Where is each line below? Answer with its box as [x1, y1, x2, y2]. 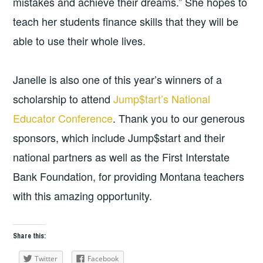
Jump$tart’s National [113, 90, 211, 106]
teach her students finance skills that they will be [13, 14, 239, 29]
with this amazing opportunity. [13, 187, 153, 203]
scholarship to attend [13, 90, 114, 106]
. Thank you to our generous [113, 110, 245, 126]
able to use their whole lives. [13, 33, 146, 49]
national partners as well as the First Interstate [13, 149, 230, 164]
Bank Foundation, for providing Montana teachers [13, 168, 245, 184]
